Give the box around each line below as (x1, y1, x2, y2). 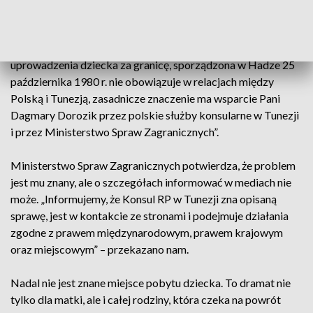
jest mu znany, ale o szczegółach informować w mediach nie (10, 175, 291, 189)
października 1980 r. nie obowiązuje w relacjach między (10, 75, 274, 88)
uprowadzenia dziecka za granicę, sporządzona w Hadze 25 (10, 58, 295, 71)
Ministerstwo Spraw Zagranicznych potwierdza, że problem (10, 159, 296, 172)
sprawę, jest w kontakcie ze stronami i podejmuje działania (10, 209, 289, 222)
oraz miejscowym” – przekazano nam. (10, 242, 189, 256)
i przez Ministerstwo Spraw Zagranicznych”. (10, 125, 219, 138)
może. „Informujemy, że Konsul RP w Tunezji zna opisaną (10, 192, 277, 205)
